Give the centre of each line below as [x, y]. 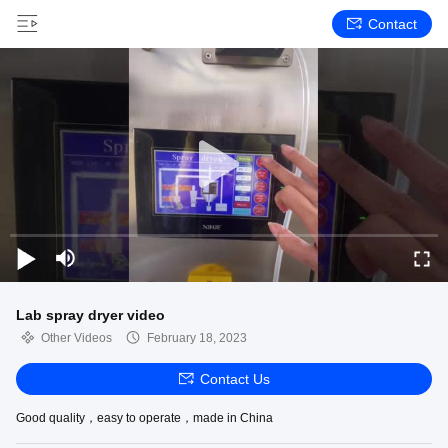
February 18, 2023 [197, 338]
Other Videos [76, 338]
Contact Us [234, 379]
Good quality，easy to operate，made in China [144, 418]
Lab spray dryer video [90, 315]
